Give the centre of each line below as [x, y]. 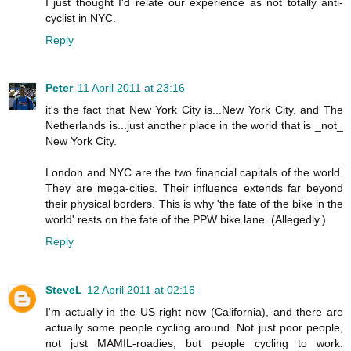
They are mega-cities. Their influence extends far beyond [194, 188]
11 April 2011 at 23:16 [131, 88]
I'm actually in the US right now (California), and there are [194, 312]
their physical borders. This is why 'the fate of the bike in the [194, 204]
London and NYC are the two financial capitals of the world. [194, 173]
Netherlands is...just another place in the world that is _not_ [194, 126]
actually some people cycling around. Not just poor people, [194, 328]
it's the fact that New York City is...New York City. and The [194, 110]
